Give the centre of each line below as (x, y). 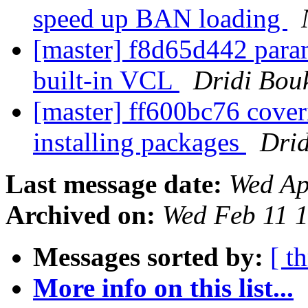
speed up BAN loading (160, 19)
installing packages (140, 142)
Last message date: (114, 184)
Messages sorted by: (148, 257)
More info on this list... (163, 288)
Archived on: (80, 215)
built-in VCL (106, 80)
